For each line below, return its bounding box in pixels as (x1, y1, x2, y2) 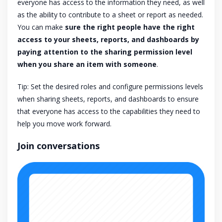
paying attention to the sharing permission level (17, 47, 192, 56)
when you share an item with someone (17, 59, 157, 69)
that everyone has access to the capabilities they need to (17, 106, 200, 116)
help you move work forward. (17, 118, 111, 128)
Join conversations (17, 139, 100, 152)
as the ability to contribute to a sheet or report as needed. (17, 9, 203, 19)
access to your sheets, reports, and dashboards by (17, 34, 199, 44)
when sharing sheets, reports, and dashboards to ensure (17, 94, 199, 104)
